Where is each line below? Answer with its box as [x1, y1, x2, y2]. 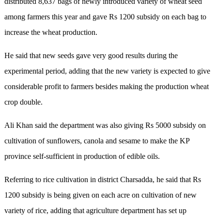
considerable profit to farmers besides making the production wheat [4, 82, 209, 91]
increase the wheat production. [4, 28, 97, 37]
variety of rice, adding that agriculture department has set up [4, 206, 186, 215]
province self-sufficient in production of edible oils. [4, 152, 160, 161]
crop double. [4, 98, 43, 107]
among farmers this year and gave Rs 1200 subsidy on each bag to [4, 13, 206, 21]
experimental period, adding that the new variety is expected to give [4, 67, 210, 76]
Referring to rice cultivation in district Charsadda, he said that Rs [4, 175, 201, 184]
